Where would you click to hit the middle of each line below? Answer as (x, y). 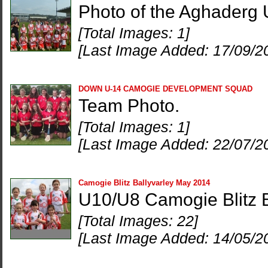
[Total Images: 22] (138, 221)
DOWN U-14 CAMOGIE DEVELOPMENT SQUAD (165, 89)
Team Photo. (129, 106)
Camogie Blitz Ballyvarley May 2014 (144, 183)
